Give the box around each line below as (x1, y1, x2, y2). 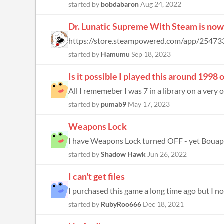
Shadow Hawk (101, 150, 146, 158)
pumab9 (101, 100, 126, 108)
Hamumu (101, 50, 130, 58)
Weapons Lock (68, 121, 127, 132)
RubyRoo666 (101, 200, 141, 208)
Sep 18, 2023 (131, 50, 171, 58)
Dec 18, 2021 (143, 200, 184, 208)
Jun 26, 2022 (147, 150, 187, 158)
